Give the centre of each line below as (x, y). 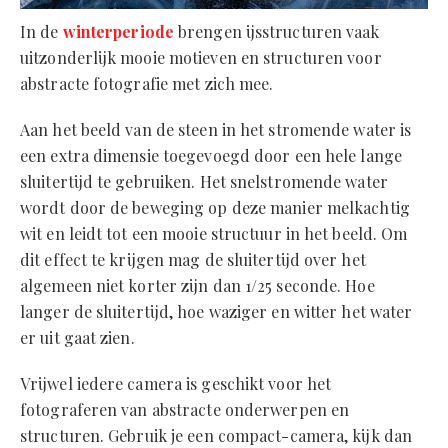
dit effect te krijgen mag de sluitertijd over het (193, 260)
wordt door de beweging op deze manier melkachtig (215, 208)
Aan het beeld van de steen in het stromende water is (216, 130)
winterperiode (118, 32)
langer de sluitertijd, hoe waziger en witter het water (216, 312)
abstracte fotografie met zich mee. (147, 84)
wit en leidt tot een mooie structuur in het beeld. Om (214, 234)
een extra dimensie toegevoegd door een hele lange (211, 156)
